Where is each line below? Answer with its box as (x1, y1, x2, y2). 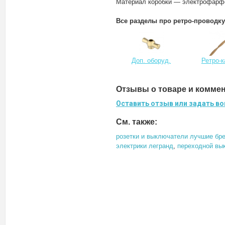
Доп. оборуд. (132, 57, 171, 64)
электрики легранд (116, 142, 173, 150)
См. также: (116, 118, 157, 126)
